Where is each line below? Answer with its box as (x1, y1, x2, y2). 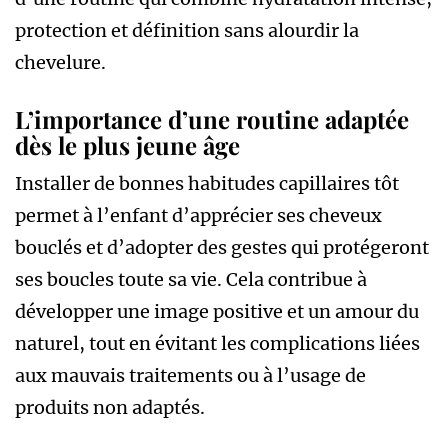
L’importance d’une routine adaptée (15, 102, 409, 135)
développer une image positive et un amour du (15, 299, 419, 323)
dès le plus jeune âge (15, 128, 240, 161)
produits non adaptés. (15, 395, 205, 419)
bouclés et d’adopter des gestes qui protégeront (15, 235, 429, 259)
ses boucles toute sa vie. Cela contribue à (15, 267, 367, 291)
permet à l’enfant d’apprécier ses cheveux (15, 203, 382, 227)
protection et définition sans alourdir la (15, 18, 359, 42)
